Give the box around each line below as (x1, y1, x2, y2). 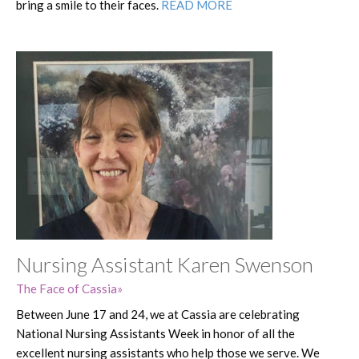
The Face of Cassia (16, 280, 117, 296)
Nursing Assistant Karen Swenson (16, 251, 313, 277)
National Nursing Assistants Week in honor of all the (16, 325, 295, 341)
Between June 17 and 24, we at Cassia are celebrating (16, 306, 300, 321)
